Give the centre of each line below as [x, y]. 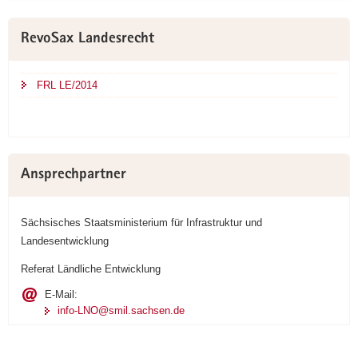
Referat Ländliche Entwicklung [91, 268]
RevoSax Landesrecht [88, 39]
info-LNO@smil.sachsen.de [121, 310]
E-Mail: [61, 294]
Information [36, 44]
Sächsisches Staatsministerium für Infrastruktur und [141, 222]
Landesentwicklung [65, 241]
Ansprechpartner [74, 175]
